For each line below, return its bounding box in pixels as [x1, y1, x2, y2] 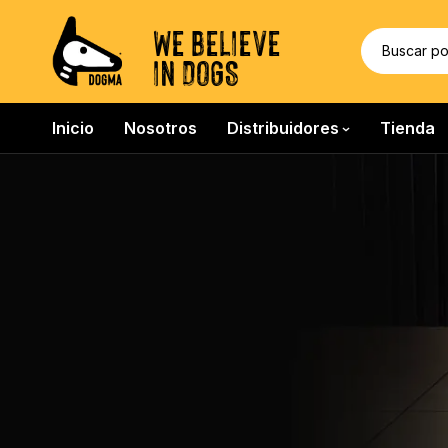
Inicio [52, 118, 94, 138]
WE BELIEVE [153, 18, 281, 64]
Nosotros [124, 118, 197, 138]
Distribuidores [227, 118, 339, 138]
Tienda [380, 118, 435, 138]
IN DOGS [153, 48, 239, 94]
